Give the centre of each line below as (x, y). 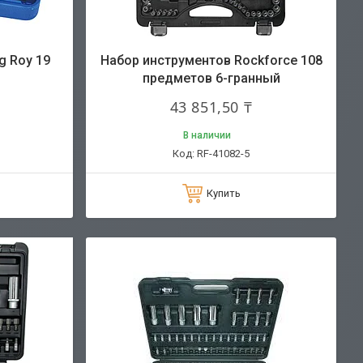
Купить (223, 193)
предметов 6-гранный (211, 78)
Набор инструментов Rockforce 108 (211, 60)
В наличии (207, 135)
